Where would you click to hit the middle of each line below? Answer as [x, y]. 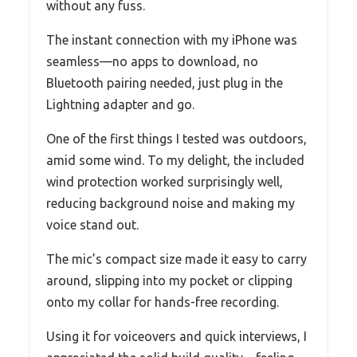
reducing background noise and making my [171, 203]
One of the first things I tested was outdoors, [177, 138]
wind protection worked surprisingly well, [165, 181]
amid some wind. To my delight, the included [175, 160]
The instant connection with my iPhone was [172, 39]
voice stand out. [92, 224]
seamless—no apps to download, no [152, 61]
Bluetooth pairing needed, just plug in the [165, 82]
